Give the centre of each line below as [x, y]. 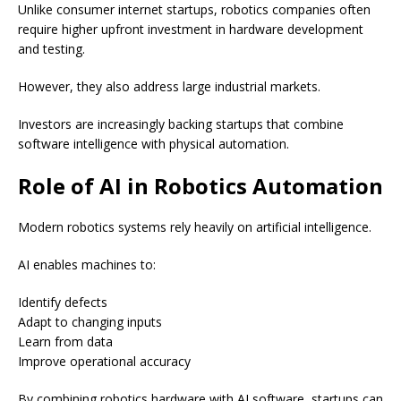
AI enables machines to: [87, 265]
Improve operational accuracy [104, 362]
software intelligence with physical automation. [154, 144]
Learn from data [65, 342]
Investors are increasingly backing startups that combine [181, 124]
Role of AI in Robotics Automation [200, 186]
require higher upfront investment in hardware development [191, 30]
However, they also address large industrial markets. [169, 87]
